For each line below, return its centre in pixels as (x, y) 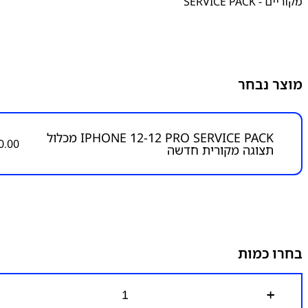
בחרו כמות (270, 253)
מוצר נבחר (270, 84)
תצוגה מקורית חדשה (220, 150)
